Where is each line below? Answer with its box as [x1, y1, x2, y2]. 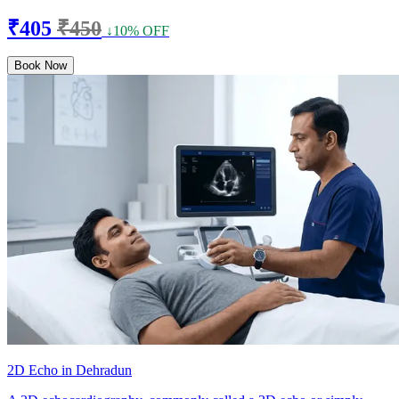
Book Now [14, 58, 67, 72]
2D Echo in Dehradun [7, 362, 132, 379]
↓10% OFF [106, 22, 169, 38]
